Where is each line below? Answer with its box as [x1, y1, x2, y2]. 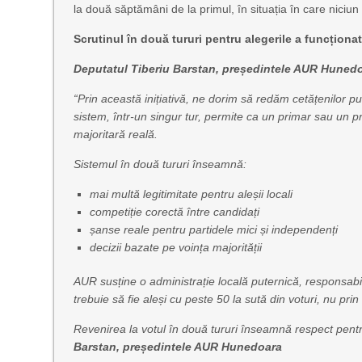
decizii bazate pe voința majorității [90, 241, 263, 254]
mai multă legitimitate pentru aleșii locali [90, 187, 293, 200]
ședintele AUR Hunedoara [141, 340, 283, 353]
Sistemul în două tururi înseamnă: [74, 158, 247, 170]
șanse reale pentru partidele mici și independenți [90, 223, 339, 236]
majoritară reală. [74, 128, 158, 141]
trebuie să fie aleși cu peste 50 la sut [74, 293, 261, 305]
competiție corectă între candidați [90, 205, 260, 218]
